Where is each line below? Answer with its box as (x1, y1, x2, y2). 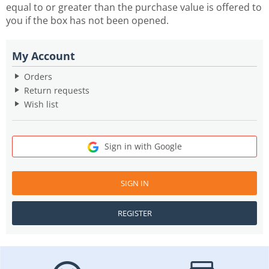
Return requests (24, 84, 89, 96)
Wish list (24, 98, 58, 110)
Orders (24, 70, 52, 82)
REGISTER (117, 208, 152, 219)
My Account (12, 48, 75, 63)
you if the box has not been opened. (6, 13, 169, 27)
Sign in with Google (104, 140, 182, 152)
